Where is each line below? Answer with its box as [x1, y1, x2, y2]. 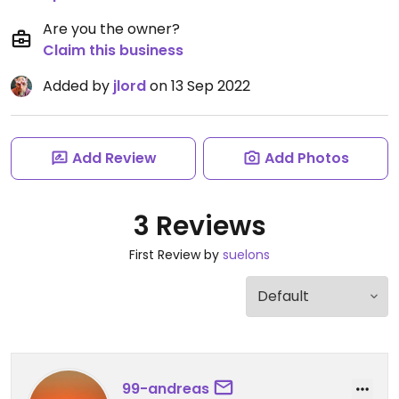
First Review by [129, 246, 223, 264]
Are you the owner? [43, 19, 180, 39]
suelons [223, 246, 270, 264]
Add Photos [264, 148, 349, 168]
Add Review [71, 148, 157, 168]
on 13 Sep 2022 [146, 76, 250, 96]
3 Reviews [133, 208, 266, 245]
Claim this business [43, 40, 183, 61]
